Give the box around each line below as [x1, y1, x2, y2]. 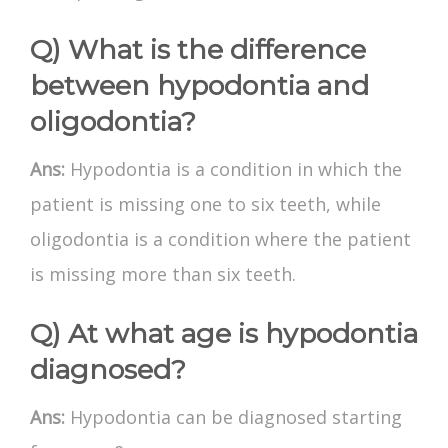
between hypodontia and [30, 69, 369, 103]
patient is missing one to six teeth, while [30, 192, 381, 217]
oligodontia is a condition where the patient [30, 227, 411, 252]
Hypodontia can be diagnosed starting [70, 405, 402, 430]
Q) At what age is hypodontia [30, 317, 418, 351]
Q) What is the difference [30, 33, 366, 67]
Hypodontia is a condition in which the [70, 157, 402, 182]
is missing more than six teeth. [30, 262, 296, 287]
